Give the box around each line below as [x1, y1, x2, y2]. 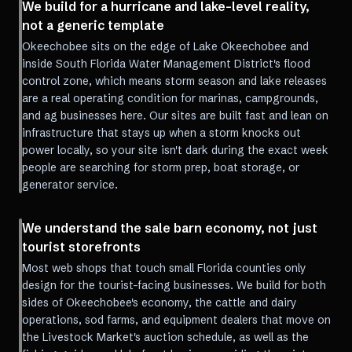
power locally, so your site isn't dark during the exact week [22, 143, 328, 157]
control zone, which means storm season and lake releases [22, 74, 327, 88]
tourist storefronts [22, 239, 141, 255]
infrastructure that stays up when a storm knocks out [22, 126, 301, 140]
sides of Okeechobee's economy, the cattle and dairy [22, 295, 297, 310]
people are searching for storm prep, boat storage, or [22, 160, 299, 174]
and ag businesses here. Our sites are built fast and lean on [22, 108, 328, 123]
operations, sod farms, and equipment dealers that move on [22, 313, 331, 327]
